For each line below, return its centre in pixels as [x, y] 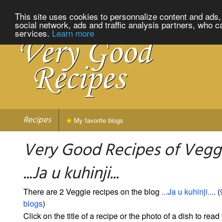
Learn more [73, 33]
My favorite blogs [98, 120]
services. [33, 33]
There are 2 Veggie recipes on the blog [92, 191]
